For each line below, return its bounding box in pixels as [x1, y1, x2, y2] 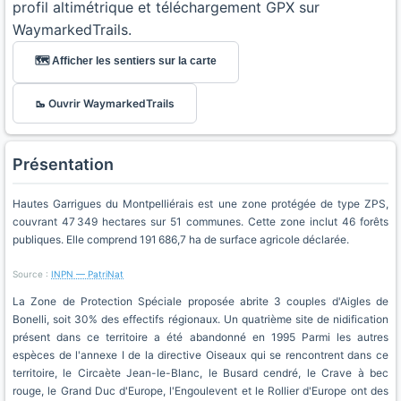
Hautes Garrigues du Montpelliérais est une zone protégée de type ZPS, [13, 197, 388, 210]
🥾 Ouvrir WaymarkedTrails [35, 97, 175, 110]
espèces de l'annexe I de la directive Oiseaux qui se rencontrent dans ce [13, 348, 388, 362]
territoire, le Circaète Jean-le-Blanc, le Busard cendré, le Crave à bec [13, 366, 388, 380]
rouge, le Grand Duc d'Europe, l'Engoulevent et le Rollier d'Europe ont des [13, 384, 388, 397]
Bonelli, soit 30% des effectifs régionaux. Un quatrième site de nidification [13, 312, 388, 326]
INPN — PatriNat [51, 269, 124, 279]
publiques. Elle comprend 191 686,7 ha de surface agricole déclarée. [13, 233, 349, 246]
